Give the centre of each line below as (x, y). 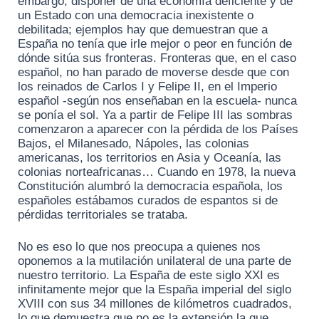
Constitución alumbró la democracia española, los (150, 186)
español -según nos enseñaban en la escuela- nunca (157, 100)
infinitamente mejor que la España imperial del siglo (155, 290)
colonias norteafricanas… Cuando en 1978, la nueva (157, 172)
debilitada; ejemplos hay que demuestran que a (143, 29)
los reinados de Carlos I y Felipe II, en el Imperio (147, 86)
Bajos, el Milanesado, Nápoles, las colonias (134, 143)
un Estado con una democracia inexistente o (136, 15)
